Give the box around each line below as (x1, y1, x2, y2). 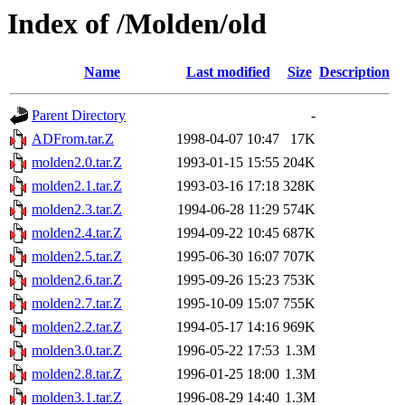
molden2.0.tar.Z (32, 155, 122, 171)
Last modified (185, 64, 270, 80)
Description (319, 64, 390, 80)
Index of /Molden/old (7, 7, 267, 40)
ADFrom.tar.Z (32, 131, 114, 147)
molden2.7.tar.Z (32, 296, 122, 312)
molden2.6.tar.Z (32, 272, 122, 288)
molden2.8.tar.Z (32, 366, 122, 382)
